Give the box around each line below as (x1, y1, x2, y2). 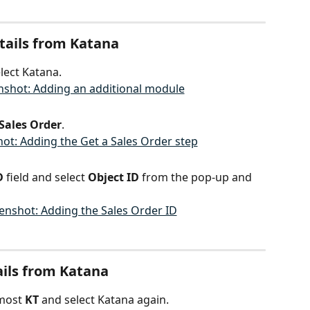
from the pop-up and (139, 169, 255, 185)
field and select (6, 169, 88, 185)
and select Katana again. (42, 291, 169, 307)
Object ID (88, 169, 139, 185)
